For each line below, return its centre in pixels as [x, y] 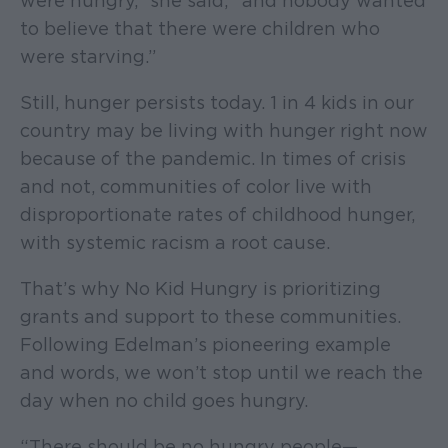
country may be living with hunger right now [224, 130]
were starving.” [88, 56]
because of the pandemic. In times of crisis [213, 158]
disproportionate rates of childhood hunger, [217, 214]
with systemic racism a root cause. [175, 242]
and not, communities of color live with [196, 186]
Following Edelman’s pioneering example [205, 344]
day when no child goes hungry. [164, 400]
